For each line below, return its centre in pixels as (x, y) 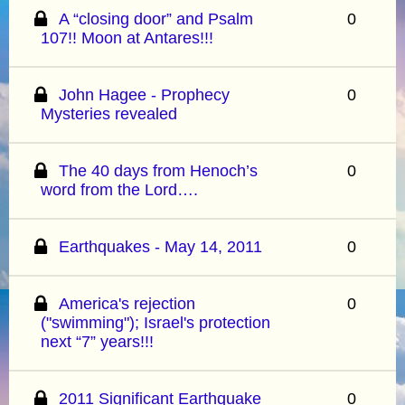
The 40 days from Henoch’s (159, 170)
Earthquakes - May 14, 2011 (161, 246)
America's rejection (127, 303)
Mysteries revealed (109, 113)
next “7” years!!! (97, 341)
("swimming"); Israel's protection (155, 322)
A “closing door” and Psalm (156, 19)
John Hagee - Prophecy (145, 94)
